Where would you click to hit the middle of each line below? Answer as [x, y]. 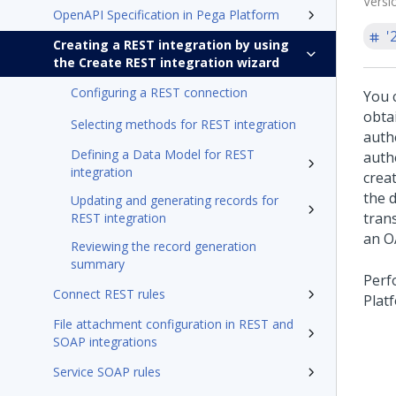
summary [98, 264]
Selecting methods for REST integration [183, 124]
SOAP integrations [105, 342]
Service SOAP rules [107, 372]
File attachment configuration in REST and [173, 324]
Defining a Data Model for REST [163, 154]
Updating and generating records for [175, 200]
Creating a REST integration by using [171, 45]
